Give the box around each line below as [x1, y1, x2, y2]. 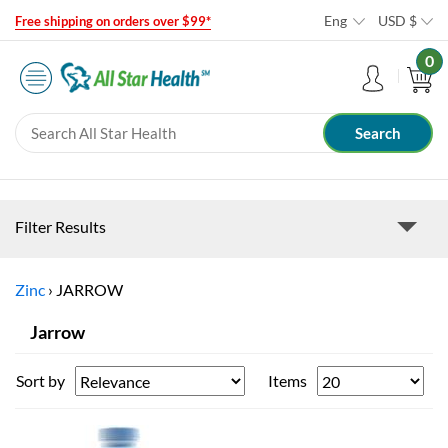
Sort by [16, 371, 65, 391]
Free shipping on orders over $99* [15, 13, 211, 29]
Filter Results [15, 217, 106, 237]
